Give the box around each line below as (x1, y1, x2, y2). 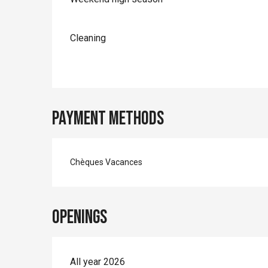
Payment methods (52, 107, 165, 131)
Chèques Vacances (70, 157, 143, 167)
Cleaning (70, 32, 106, 44)
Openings (52, 206, 108, 230)
